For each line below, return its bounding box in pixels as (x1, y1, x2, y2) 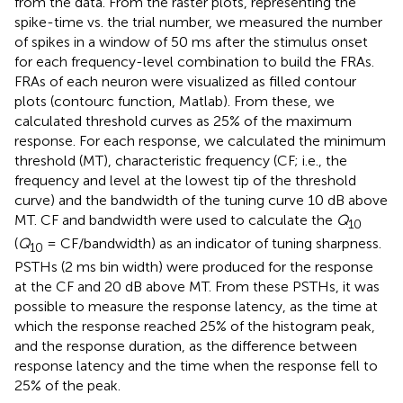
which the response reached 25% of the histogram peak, (14, 317, 375, 335)
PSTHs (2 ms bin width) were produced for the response (14, 257, 373, 275)
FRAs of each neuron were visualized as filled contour (14, 72, 356, 90)
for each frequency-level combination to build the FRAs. (14, 52, 374, 70)
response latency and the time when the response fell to (14, 356, 378, 374)
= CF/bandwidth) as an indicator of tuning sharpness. (43, 234, 381, 252)
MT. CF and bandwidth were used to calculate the (14, 210, 336, 228)
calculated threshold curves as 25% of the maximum (14, 112, 352, 130)
